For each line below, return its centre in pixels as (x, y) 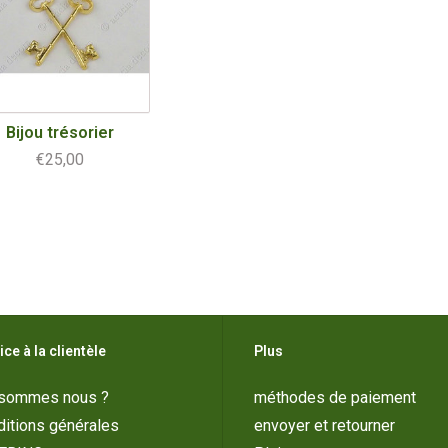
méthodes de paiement (335, 398)
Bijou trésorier (59, 133)
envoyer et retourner (324, 426)
